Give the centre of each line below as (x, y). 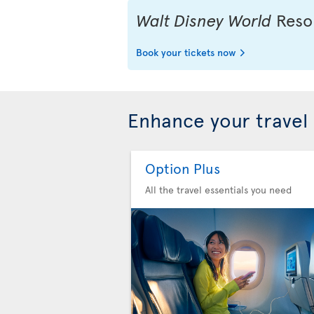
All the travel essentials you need (218, 189)
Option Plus (183, 168)
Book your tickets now (186, 52)
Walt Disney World (204, 20)
